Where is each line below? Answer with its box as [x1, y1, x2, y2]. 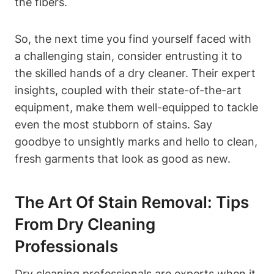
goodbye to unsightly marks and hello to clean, [15, 135, 257, 148]
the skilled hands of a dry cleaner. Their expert [15, 66, 256, 80]
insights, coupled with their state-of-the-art [15, 83, 242, 97]
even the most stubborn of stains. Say [15, 117, 212, 131]
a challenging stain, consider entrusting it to [15, 49, 242, 62]
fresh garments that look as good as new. [15, 152, 231, 165]
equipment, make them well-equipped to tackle [15, 100, 258, 114]
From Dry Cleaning [15, 214, 155, 234]
